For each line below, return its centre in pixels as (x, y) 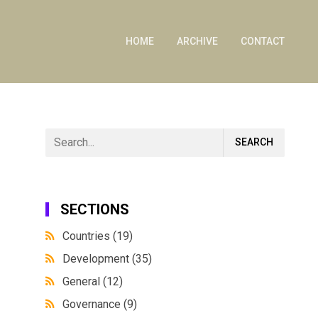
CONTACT (263, 42)
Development (98, 258)
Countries (88, 236)
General (83, 281)
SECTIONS (95, 209)
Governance (93, 304)
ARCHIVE (197, 42)
